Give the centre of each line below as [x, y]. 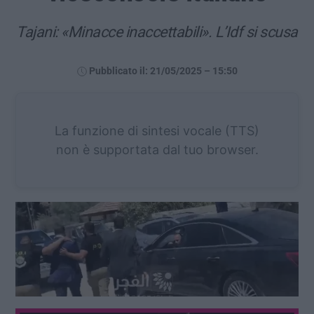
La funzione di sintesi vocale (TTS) [157, 130]
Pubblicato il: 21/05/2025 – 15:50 [163, 71]
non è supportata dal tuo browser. [157, 149]
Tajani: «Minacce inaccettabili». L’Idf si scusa [157, 32]
